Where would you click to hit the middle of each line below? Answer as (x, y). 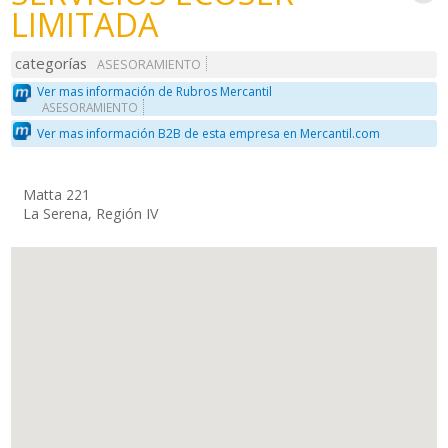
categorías (51, 63)
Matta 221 (57, 194)
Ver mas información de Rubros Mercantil (155, 91)
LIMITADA (85, 24)
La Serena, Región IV (91, 213)
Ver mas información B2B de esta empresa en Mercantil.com (209, 134)
